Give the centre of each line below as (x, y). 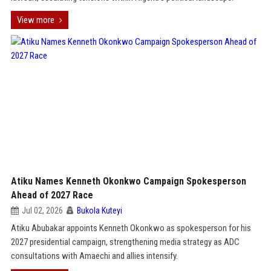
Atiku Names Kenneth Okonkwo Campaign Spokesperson (128, 181)
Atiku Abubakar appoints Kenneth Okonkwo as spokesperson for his (131, 228)
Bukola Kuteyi (99, 211)
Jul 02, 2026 (42, 211)
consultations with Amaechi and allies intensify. (94, 256)
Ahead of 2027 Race (52, 195)
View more (35, 20)
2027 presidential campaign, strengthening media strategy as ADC (125, 242)
